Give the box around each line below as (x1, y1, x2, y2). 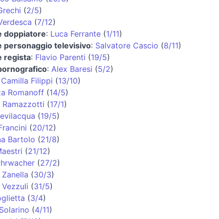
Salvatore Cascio (95, 40, 158, 50)
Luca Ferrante (50, 28, 101, 39)
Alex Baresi (51, 64, 92, 74)
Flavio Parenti (35, 52, 86, 62)
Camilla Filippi (1, 75, 53, 86)
